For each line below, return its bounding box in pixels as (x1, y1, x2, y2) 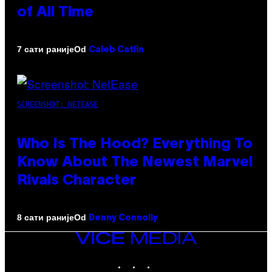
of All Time (17, 5, 93, 19)
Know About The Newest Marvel (17, 155, 253, 169)
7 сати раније (17, 44, 74, 55)
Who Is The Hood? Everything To (17, 137, 253, 151)
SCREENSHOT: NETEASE (17, 100, 98, 109)
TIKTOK (155, 254, 180, 263)
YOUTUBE (169, 254, 199, 263)
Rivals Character (17, 174, 136, 188)
